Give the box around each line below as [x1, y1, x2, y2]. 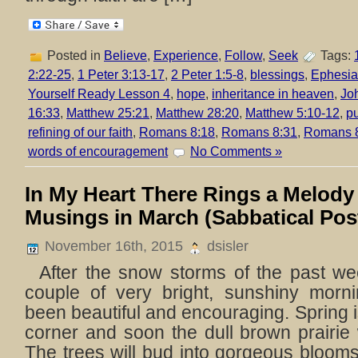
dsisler [203, 238, 249, 254]
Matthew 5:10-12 [245, 105, 340, 120]
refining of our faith [28, 125, 133, 139]
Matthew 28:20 [156, 105, 239, 120]
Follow [225, 48, 262, 62]
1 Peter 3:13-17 [78, 67, 165, 82]
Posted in [44, 48, 104, 62]
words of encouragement [28, 144, 168, 158]
